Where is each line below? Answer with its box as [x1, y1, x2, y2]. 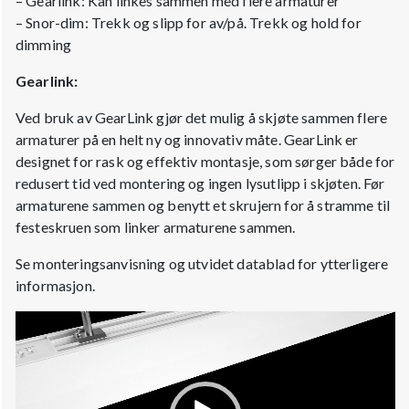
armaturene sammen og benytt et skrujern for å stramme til [16, 196, 391, 215]
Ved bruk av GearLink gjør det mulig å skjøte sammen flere [16, 109, 388, 127]
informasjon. [16, 277, 95, 295]
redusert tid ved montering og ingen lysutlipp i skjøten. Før [16, 174, 385, 193]
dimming [16, 36, 72, 54]
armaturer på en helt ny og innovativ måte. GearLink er [16, 131, 359, 149]
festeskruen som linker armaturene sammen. [16, 218, 296, 236]
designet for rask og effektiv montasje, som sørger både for [16, 152, 395, 171]
